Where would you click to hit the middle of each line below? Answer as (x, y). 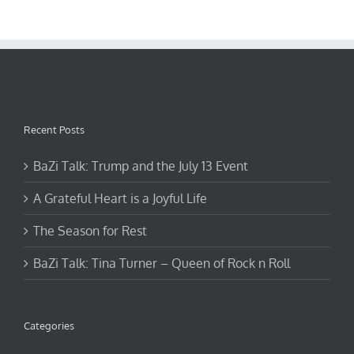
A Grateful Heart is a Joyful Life (120, 198)
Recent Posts (54, 129)
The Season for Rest (90, 230)
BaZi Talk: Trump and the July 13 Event (141, 166)
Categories (49, 325)
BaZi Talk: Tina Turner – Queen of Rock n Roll (162, 263)
